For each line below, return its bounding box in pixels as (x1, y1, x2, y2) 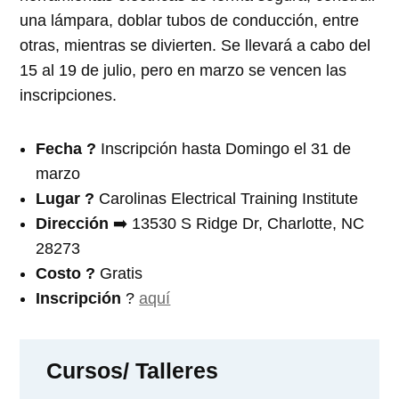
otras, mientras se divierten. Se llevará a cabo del (20, 36, 371, 54)
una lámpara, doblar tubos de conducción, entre (20, 11, 360, 29)
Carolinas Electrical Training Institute (99, 189, 359, 208)
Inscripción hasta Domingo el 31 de (101, 139, 352, 158)
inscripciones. (20, 85, 118, 104)
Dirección (36, 214, 110, 232)
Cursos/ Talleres (46, 357, 219, 383)
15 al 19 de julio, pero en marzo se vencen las (20, 61, 347, 79)
